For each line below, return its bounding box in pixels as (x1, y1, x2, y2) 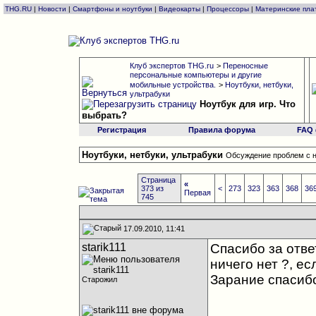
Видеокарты (159, 5, 200, 13)
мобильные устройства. (129, 80, 216, 89)
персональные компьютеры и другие (129, 71, 262, 79)
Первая (184, 188, 212, 197)
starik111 (81, 241, 126, 253)
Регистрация (97, 126, 146, 134)
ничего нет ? (209, 257, 289, 272)
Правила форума (188, 126, 255, 134)
